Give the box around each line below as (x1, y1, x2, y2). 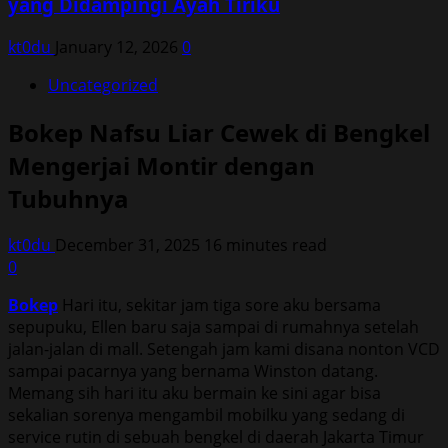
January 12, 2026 (55, 35, 182, 58)
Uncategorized (48, 73, 158, 96)
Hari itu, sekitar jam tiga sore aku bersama (58, 294, 381, 317)
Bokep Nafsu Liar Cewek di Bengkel (8, 115, 430, 149)
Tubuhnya (8, 181, 129, 215)
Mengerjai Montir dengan (8, 148, 315, 182)
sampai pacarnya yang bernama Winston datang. (8, 360, 378, 383)
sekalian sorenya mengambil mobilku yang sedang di (8, 404, 405, 427)
